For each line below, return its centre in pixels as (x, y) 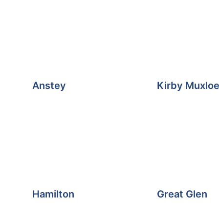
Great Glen (182, 194)
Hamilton (53, 194)
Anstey (49, 86)
